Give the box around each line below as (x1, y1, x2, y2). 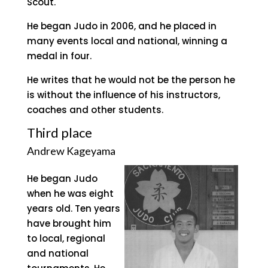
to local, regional (26, 232, 105, 245)
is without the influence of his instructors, (26, 89, 220, 101)
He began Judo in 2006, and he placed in (26, 20, 217, 32)
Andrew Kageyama (26, 144, 115, 157)
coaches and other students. (26, 103, 163, 116)
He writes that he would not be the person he (26, 74, 235, 86)
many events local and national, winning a (26, 35, 227, 47)
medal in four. (26, 50, 92, 62)
